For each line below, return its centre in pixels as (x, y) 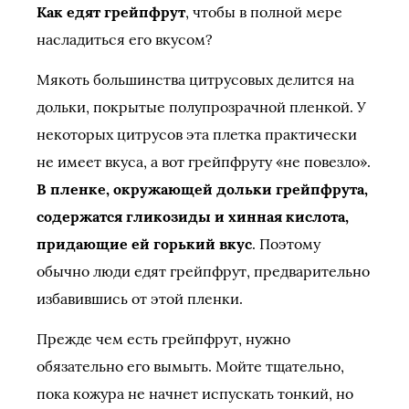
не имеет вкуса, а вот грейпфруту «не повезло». (204, 162)
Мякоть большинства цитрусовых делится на (195, 79)
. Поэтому (286, 244)
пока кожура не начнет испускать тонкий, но (195, 393)
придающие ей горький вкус (144, 244)
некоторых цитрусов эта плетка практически (197, 134)
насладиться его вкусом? (125, 39)
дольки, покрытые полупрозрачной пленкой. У (201, 107)
